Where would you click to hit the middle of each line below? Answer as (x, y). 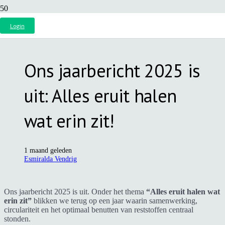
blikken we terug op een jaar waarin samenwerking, (115, 200)
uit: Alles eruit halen (100, 95)
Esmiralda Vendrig (50, 158)
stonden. (17, 218)
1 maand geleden (48, 150)
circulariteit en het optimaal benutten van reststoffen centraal (99, 209)
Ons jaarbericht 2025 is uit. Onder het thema (75, 191)
